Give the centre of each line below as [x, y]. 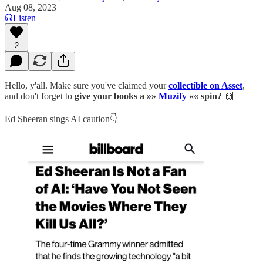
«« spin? [204, 96]
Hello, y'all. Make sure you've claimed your [87, 85]
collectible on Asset [205, 85]
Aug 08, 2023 [31, 7]
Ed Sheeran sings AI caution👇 [61, 119]
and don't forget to [40, 96]
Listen [24, 18]
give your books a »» [117, 96]
